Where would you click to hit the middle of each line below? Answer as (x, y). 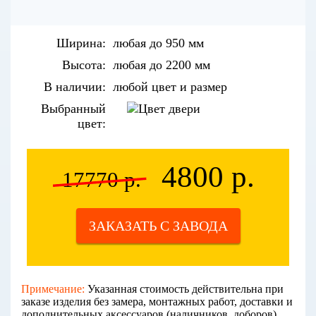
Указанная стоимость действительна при (184, 288)
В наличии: (75, 86)
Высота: (84, 65)
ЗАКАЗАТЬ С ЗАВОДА (158, 225)
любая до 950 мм (158, 43)
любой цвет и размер (170, 86)
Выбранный (73, 108)
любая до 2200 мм (162, 65)
